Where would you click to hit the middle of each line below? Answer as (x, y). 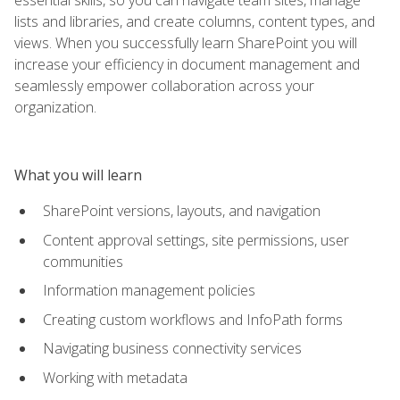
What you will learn (78, 175)
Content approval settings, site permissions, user (196, 240)
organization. (55, 107)
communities (83, 261)
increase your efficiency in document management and (187, 64)
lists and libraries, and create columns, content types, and (195, 21)
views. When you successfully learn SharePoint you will (186, 42)
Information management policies (149, 291)
